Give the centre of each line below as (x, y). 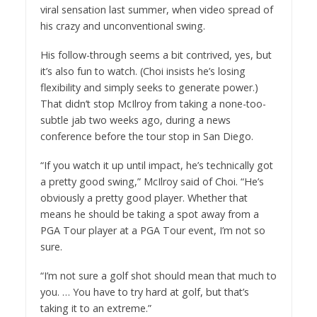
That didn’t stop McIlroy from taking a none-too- (153, 103)
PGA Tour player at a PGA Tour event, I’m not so (152, 230)
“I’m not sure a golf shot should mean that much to (158, 275)
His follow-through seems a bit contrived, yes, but (156, 54)
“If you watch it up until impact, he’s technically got (156, 165)
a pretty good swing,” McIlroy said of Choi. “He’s (152, 181)
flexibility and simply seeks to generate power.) (149, 87)
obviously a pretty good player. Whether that (144, 197)
